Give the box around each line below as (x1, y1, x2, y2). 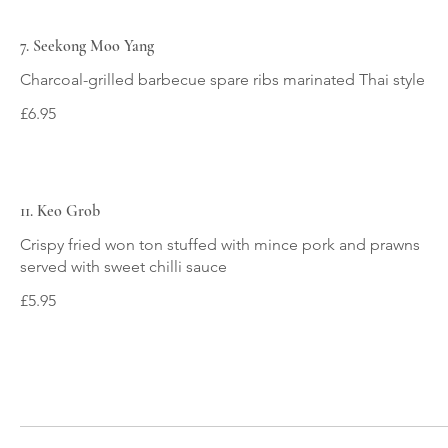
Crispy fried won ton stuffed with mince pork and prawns (20, 235, 420, 254)
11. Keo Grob (20, 201, 100, 221)
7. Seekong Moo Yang (20, 36, 154, 56)
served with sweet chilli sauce (20, 257, 227, 276)
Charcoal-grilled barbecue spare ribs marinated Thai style (20, 70, 425, 89)
